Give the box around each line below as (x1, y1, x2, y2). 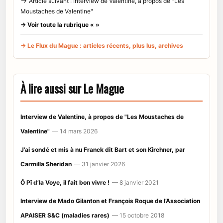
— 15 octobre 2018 (112, 211, 164, 219)
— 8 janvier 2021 (112, 178, 159, 186)
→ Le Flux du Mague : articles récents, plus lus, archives (20, 41, 183, 49)
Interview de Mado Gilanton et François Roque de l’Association (20, 197, 200, 205)
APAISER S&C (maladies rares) (20, 211, 110, 219)
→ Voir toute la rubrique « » (20, 20, 100, 28)
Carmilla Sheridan (20, 160, 72, 168)
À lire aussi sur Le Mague (20, 80, 124, 97)
